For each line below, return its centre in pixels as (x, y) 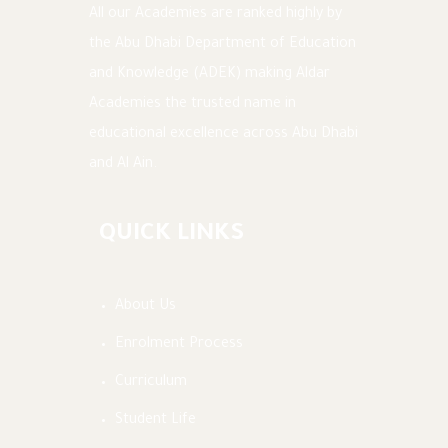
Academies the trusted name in (192, 105)
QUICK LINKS (171, 235)
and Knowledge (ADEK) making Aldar (209, 75)
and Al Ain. (123, 165)
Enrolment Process (179, 345)
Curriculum (151, 383)
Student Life (155, 421)
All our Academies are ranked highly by (215, 15)
